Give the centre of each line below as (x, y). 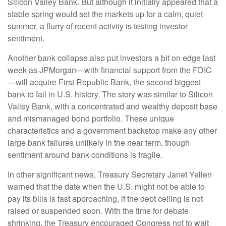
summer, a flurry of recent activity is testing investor (98, 26)
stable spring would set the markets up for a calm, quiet (105, 14)
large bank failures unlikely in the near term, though (99, 142)
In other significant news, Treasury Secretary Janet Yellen (110, 174)
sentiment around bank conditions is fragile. (85, 154)
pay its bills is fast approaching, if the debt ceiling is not (105, 198)
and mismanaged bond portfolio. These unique (91, 118)
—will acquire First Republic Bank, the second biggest (104, 82)
